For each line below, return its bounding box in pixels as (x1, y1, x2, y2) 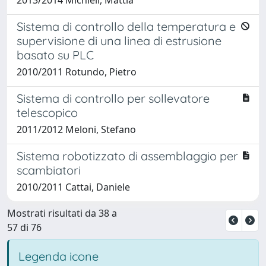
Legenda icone (18, 248, 99, 264)
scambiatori (17, 162, 81, 178)
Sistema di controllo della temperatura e (17, 18, 236, 34)
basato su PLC (17, 47, 94, 62)
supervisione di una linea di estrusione (17, 33, 221, 48)
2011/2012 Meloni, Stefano (17, 122, 136, 136)
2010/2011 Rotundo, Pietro (17, 65, 137, 78)
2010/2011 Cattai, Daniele (17, 180, 130, 194)
